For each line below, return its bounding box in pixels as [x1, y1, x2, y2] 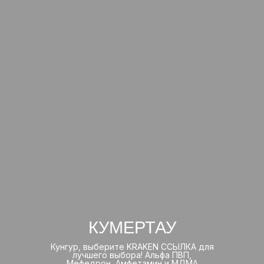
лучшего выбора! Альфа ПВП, [72, 249, 192, 260]
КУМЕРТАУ [88, 217, 176, 237]
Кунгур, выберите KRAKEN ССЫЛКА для [50, 241, 214, 252]
